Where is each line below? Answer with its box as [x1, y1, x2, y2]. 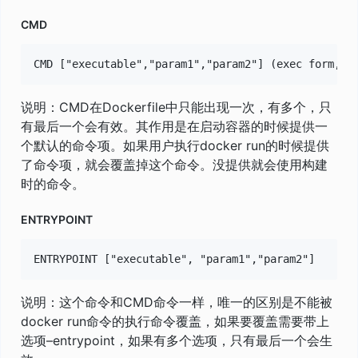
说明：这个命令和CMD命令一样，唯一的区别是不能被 [21, 293, 332, 310]
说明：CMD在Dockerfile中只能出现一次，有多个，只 [21, 98, 332, 115]
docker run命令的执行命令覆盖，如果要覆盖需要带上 [21, 312, 329, 329]
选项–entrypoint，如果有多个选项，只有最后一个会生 [21, 332, 332, 348]
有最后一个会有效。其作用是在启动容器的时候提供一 [21, 117, 328, 134]
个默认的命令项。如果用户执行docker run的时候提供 [21, 137, 329, 153]
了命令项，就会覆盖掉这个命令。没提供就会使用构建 [21, 156, 328, 173]
